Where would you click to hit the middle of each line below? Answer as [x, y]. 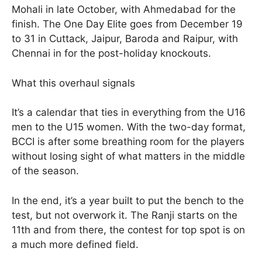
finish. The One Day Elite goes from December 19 [127, 24]
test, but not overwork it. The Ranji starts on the [125, 215]
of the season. [45, 171]
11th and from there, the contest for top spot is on [128, 230]
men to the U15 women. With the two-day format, [129, 127]
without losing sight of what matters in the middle [128, 156]
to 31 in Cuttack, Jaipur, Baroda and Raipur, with [125, 39]
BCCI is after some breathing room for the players [128, 142]
